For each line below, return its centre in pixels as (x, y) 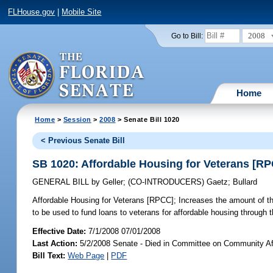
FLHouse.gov (32, 12)
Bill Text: (49, 255)
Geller (112, 182)
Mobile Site (82, 12)
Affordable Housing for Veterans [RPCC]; (105, 200)
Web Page (86, 255)
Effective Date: (61, 231)
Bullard (245, 182)
